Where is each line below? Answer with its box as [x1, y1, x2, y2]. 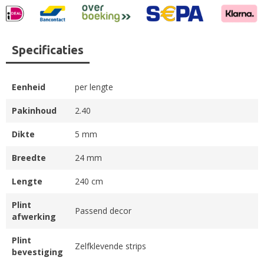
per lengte [75, 81, 113, 93]
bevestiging [12, 246, 63, 258]
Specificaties [12, 42, 84, 57]
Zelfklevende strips [75, 240, 146, 252]
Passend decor [75, 204, 131, 216]
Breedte [12, 151, 46, 163]
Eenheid [12, 81, 45, 93]
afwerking [12, 210, 56, 222]
